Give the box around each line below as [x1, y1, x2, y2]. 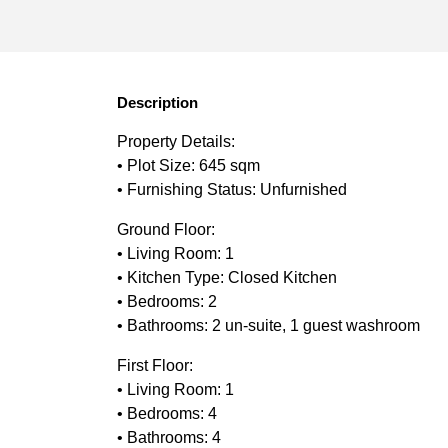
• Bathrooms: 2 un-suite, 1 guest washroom [117, 316, 420, 334]
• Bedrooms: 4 [117, 404, 221, 422]
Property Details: [117, 132, 239, 150]
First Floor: [117, 356, 197, 374]
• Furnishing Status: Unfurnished [117, 180, 347, 198]
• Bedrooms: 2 [117, 292, 221, 310]
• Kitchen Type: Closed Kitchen [117, 268, 341, 286]
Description [117, 93, 198, 111]
